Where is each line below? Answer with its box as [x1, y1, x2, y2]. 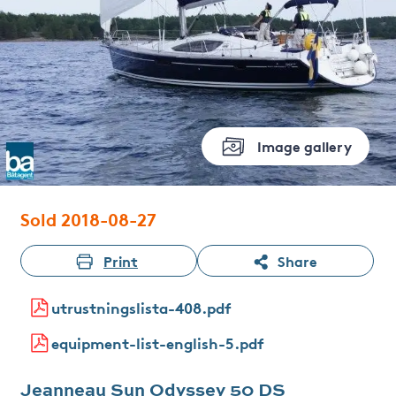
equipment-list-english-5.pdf [50, 331, 264, 354]
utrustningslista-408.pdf [50, 296, 232, 318]
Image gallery [257, 135, 352, 156]
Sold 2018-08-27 [19, 205, 156, 231]
